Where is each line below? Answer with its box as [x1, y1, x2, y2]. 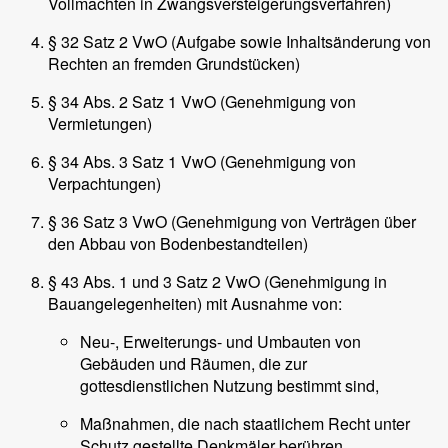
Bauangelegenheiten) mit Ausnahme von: [48, 291, 342, 315]
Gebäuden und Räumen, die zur [80, 351, 307, 375]
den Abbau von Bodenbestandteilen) [48, 231, 308, 255]
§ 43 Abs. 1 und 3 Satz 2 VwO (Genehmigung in [48, 269, 387, 293]
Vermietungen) [48, 111, 152, 135]
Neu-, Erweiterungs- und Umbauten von [80, 329, 361, 353]
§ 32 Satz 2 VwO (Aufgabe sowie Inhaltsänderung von [48, 29, 431, 53]
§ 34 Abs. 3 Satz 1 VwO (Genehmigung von [48, 149, 356, 173]
